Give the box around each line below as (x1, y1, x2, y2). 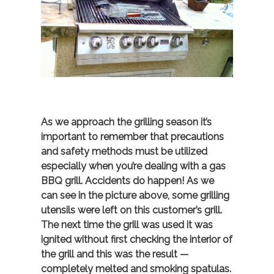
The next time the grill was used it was (41, 219, 213, 231)
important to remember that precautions (41, 131, 224, 143)
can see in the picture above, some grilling (41, 190, 230, 202)
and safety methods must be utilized (41, 146, 208, 158)
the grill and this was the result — (41, 248, 190, 261)
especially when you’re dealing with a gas (41, 160, 226, 172)
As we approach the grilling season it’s (41, 116, 212, 128)
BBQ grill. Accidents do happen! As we (41, 175, 215, 187)
